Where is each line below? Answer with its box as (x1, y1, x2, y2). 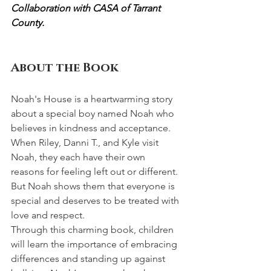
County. (11, 16, 44, 28)
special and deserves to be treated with (11, 194, 181, 206)
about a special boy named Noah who (11, 107, 177, 119)
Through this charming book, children (11, 223, 176, 235)
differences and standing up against (11, 252, 168, 264)
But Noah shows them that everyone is (11, 180, 177, 192)
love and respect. (11, 209, 85, 221)
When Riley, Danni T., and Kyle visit (11, 136, 161, 148)
